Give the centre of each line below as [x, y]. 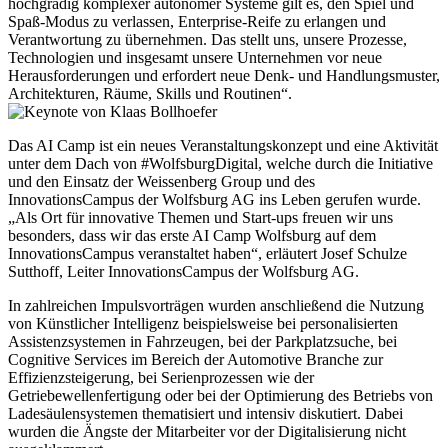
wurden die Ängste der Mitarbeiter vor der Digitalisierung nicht [207, 431]
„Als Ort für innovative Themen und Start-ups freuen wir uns [200, 217]
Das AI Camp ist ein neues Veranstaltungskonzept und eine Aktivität [223, 145]
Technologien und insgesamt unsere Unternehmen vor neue [195, 57]
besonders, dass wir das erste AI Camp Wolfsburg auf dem [192, 235]
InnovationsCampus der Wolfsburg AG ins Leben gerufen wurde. [214, 199]
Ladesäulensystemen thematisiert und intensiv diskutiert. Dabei [205, 413]
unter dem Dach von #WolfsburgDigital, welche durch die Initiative [220, 163]
